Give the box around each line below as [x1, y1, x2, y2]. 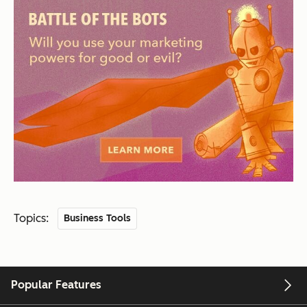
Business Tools [64, 212, 132, 225]
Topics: [14, 212, 49, 225]
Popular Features [11, 278, 101, 292]
